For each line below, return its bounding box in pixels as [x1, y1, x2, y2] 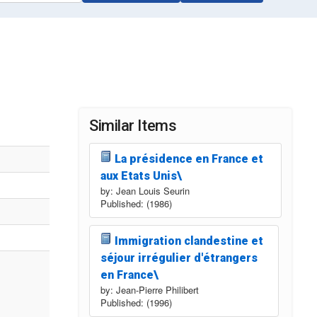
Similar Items [89, 116, 177, 134]
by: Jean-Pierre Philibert [100, 282, 199, 296]
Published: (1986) [100, 196, 172, 210]
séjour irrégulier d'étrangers [100, 250, 258, 265]
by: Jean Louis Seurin [100, 183, 190, 197]
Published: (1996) [100, 295, 172, 309]
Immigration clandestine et [114, 234, 263, 248]
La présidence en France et [114, 151, 263, 166]
